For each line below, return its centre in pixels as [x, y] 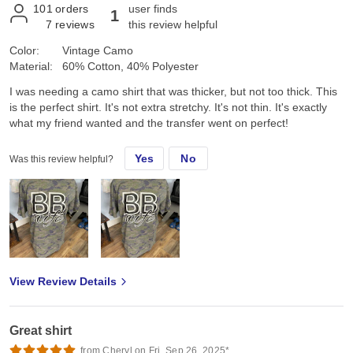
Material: [31, 66]
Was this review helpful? [61, 159]
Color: [24, 50]
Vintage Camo [98, 50]
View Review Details [63, 281]
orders [72, 8]
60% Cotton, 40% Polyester [130, 66]
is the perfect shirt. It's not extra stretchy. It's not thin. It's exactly [168, 107]
